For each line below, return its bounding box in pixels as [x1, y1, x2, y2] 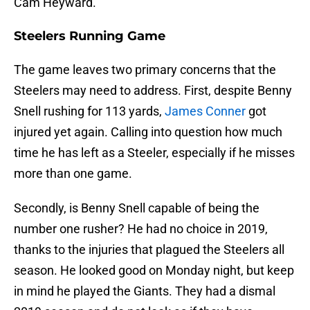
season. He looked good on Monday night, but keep [14, 263, 294, 278]
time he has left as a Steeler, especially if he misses [14, 145, 295, 161]
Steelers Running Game [14, 28, 165, 44]
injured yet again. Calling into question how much [14, 125, 282, 140]
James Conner [165, 104, 246, 119]
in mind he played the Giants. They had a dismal [14, 284, 275, 299]
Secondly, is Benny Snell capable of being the [14, 201, 259, 216]
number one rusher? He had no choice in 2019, [14, 221, 268, 237]
